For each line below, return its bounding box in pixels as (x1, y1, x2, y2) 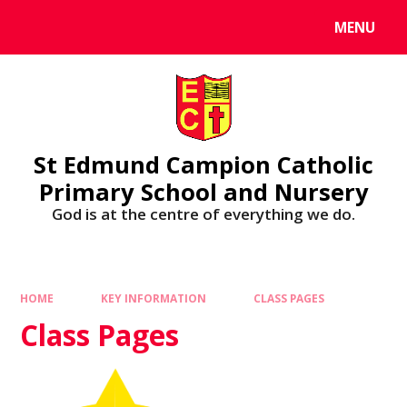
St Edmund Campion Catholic (34, 148, 373, 180)
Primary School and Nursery (38, 175, 369, 207)
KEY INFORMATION (101, 291, 206, 306)
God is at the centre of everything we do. (52, 203, 355, 224)
